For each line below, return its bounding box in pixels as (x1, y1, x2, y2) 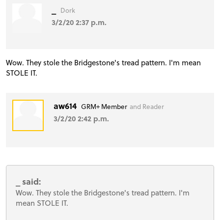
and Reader (130, 101, 165, 111)
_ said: (16, 175, 41, 188)
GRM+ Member (81, 101, 128, 111)
